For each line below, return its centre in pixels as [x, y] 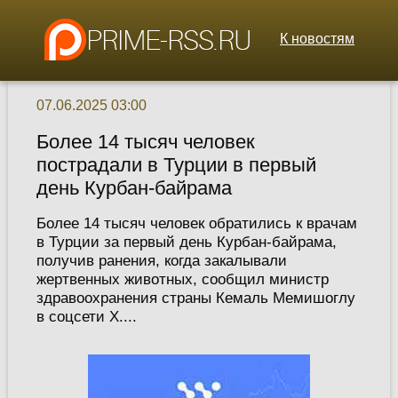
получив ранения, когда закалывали [161, 261]
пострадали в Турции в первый [176, 165]
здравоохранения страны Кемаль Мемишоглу [195, 298]
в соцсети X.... [86, 317]
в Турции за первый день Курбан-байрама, [186, 242]
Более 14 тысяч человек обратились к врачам [196, 223]
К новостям [317, 39]
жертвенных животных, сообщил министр [182, 279]
